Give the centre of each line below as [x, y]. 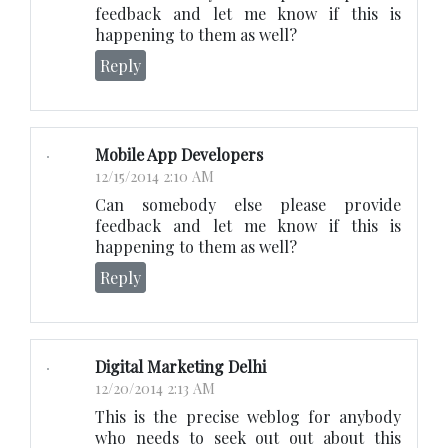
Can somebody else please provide [248, 205]
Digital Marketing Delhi [180, 367]
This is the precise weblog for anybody [248, 417]
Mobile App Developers [179, 155]
